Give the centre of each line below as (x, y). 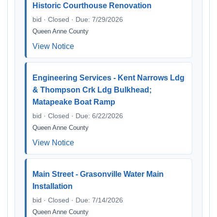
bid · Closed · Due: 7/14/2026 (78, 200)
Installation (53, 186)
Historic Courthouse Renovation (92, 6)
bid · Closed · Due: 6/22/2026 (78, 116)
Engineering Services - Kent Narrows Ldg (108, 78)
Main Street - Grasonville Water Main (98, 174)
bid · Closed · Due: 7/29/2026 (78, 19)
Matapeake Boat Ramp (74, 102)
